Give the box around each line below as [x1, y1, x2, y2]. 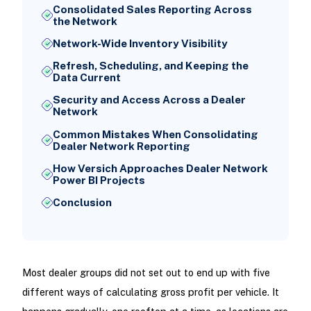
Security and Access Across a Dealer [52, 94, 246, 106]
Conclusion [52, 196, 112, 209]
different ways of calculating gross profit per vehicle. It [22, 286, 279, 299]
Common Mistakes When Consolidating [52, 128, 258, 140]
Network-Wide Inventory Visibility [52, 37, 228, 50]
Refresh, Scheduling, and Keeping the [52, 60, 249, 72]
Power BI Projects [52, 174, 145, 186]
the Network [52, 15, 117, 27]
